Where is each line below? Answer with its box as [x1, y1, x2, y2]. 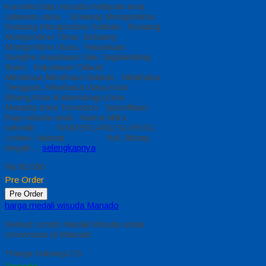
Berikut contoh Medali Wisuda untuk [5, 219, 144, 230]
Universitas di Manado [5, 229, 96, 240]
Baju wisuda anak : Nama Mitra [5, 112, 126, 123]
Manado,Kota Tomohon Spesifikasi [5, 102, 147, 113]
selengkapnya [42, 142, 96, 153]
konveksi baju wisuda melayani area [5, 1, 144, 12]
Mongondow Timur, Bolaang [5, 31, 116, 42]
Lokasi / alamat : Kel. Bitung [5, 132, 149, 143]
